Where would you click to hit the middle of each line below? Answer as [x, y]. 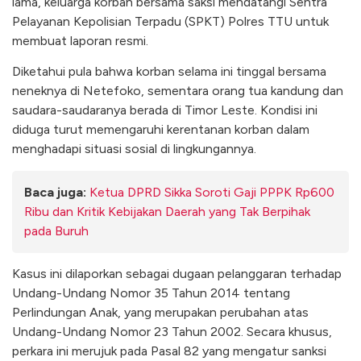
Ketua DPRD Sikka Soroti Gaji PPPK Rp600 [212, 192]
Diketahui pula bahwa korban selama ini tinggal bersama [169, 72]
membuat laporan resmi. [80, 40]
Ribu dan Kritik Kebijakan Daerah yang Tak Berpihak [167, 211]
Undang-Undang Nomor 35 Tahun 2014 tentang [151, 293]
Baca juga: [55, 192]
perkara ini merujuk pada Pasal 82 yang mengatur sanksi [169, 351]
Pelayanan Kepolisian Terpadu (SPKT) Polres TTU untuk [170, 21]
